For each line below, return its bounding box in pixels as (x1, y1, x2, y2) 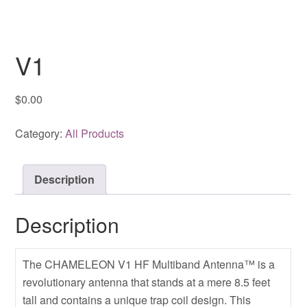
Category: (15, 125, 66, 141)
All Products (65, 125, 125, 141)
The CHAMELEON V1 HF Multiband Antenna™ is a (23, 256, 275, 272)
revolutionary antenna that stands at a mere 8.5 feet (23, 273, 271, 290)
